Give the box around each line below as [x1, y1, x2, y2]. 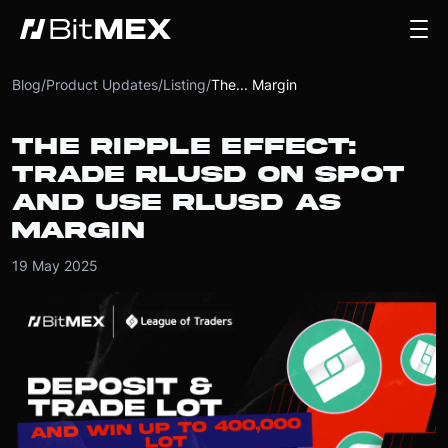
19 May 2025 [12, 257, 98, 274]
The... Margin [211, 76, 297, 93]
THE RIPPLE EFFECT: [12, 134, 356, 159]
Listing [163, 76, 206, 93]
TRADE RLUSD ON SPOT [12, 162, 404, 187]
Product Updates [46, 76, 158, 93]
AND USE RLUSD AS [12, 190, 341, 215]
